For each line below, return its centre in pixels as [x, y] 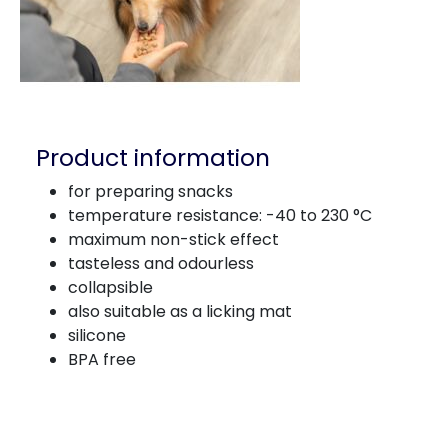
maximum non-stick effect [173, 239]
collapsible [110, 287]
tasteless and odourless [161, 263]
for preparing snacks [150, 191]
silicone [97, 335]
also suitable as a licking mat [180, 311]
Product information [153, 157]
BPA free [102, 359]
